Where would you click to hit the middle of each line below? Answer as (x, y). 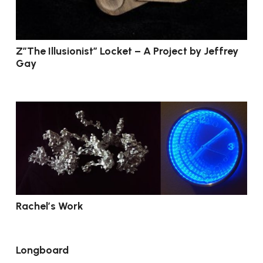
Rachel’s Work (50, 206)
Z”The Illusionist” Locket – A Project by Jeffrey (127, 51)
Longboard (42, 250)
